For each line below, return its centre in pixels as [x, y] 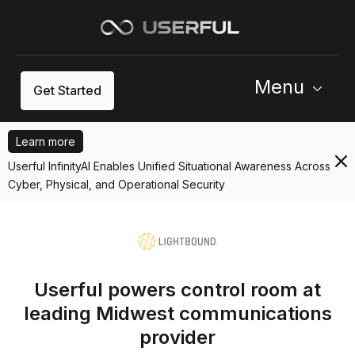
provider [177, 337]
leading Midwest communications [177, 313]
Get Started [67, 90]
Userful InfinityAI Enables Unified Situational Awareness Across [169, 166]
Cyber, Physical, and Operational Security [116, 184]
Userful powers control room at [177, 289]
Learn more [46, 141]
